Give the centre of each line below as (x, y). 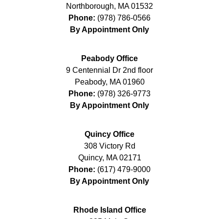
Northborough (90, 6)
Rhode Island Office (109, 210)
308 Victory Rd (109, 146)
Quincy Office (109, 134)
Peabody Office (109, 58)
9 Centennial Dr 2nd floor (109, 70)
